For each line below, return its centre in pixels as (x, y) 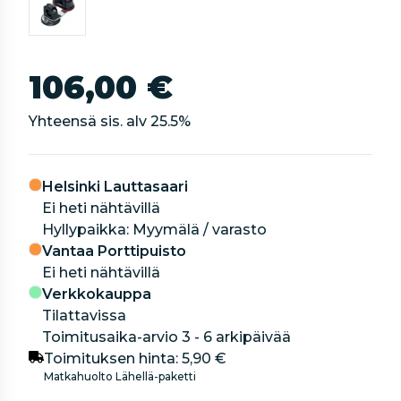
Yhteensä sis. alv (90, 121)
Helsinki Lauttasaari (115, 187)
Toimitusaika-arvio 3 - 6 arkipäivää (166, 337)
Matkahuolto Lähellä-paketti (120, 376)
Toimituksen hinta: (113, 358)
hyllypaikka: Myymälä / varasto (160, 230)
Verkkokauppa (97, 294)
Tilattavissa (84, 316)
